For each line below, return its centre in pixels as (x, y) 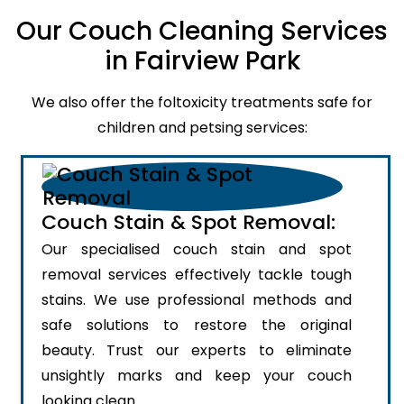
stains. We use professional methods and (197, 299)
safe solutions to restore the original (197, 325)
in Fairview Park (202, 60)
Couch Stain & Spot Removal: (188, 222)
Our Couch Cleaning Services (202, 31)
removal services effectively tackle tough (197, 274)
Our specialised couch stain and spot (197, 249)
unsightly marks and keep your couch (197, 375)
